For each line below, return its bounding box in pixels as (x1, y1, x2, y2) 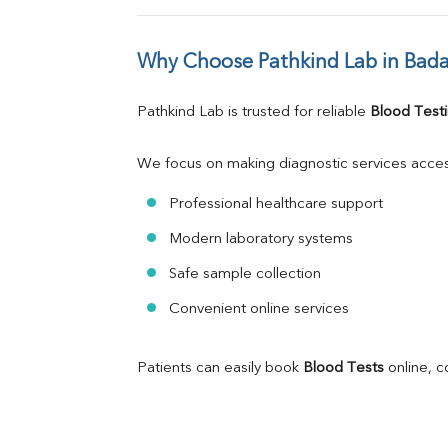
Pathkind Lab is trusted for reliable (137, 105, 370, 121)
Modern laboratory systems (169, 232, 353, 248)
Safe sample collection (169, 267, 321, 283)
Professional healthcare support (169, 197, 383, 213)
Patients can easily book (137, 361, 303, 377)
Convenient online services (169, 302, 349, 318)
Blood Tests (303, 361, 384, 377)
